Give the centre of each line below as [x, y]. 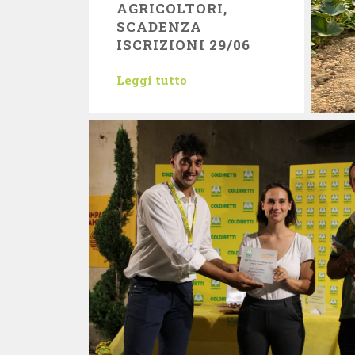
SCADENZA [160, 27]
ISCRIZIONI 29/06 [184, 45]
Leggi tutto [152, 80]
